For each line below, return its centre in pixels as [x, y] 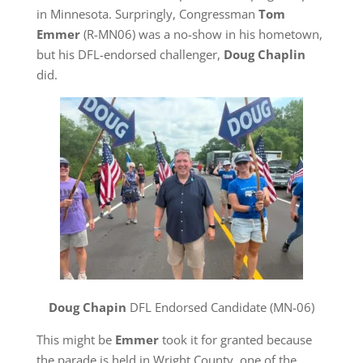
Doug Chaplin [264, 54]
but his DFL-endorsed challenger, [130, 54]
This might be [75, 339]
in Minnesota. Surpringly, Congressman [147, 13]
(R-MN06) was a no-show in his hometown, [201, 34]
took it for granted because [237, 339]
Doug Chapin [87, 307]
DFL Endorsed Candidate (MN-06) [220, 307]
